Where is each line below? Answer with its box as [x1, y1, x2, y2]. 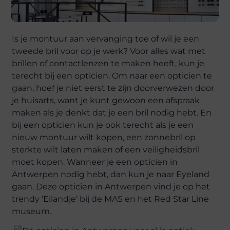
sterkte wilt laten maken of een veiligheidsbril [12, 145, 200, 155]
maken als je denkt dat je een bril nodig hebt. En [12, 108, 212, 118]
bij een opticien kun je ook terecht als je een [12, 120, 194, 130]
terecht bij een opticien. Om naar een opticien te [12, 71, 213, 81]
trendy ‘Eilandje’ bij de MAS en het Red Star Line [12, 194, 209, 204]
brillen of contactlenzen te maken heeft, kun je [12, 59, 205, 68]
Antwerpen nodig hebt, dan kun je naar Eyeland [12, 169, 210, 179]
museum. [12, 206, 52, 216]
